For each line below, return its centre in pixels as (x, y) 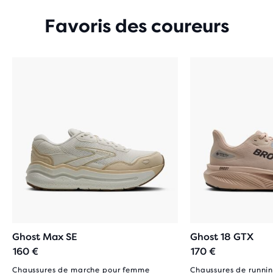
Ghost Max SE (45, 236)
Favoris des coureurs (136, 26)
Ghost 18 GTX (222, 236)
